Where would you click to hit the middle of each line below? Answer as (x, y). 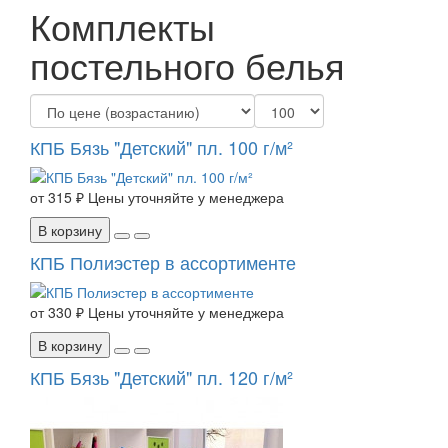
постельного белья (187, 65)
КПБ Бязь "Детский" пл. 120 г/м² (161, 377)
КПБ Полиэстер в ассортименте (163, 262)
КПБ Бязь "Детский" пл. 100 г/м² (161, 147)
